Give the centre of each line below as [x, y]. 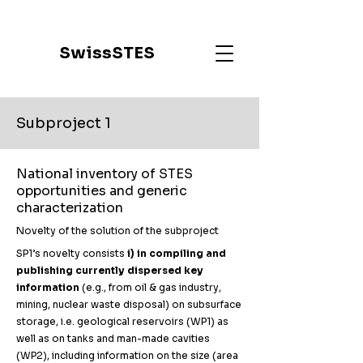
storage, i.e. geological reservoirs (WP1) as [122, 321]
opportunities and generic [102, 191]
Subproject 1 [64, 123]
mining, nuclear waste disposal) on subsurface [129, 304]
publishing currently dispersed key [110, 270]
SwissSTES [107, 53]
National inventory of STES [105, 174]
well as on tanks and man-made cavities [113, 338]
